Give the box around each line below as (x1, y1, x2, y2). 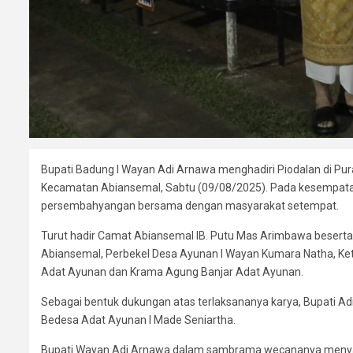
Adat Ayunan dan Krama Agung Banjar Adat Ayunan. (41, 266, 303, 279)
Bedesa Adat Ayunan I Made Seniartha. (41, 314, 236, 327)
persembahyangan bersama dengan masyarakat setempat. (41, 199, 339, 213)
